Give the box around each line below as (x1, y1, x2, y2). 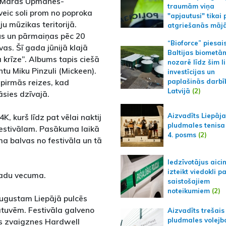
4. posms (167, 131, 196, 139)
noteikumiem (167, 186, 212, 195)
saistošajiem (167, 177, 210, 185)
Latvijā (167, 87, 190, 95)
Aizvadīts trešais (167, 206, 224, 215)
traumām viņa (167, 2, 214, 11)
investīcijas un (167, 68, 215, 76)
